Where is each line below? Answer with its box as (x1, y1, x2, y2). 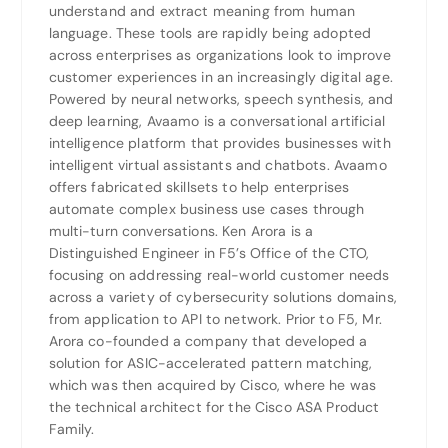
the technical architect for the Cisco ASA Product (48, 397, 380, 416)
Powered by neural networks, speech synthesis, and (48, 89, 394, 108)
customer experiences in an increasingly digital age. (48, 67, 393, 86)
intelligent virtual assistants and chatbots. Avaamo (48, 155, 387, 174)
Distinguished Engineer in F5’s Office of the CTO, (48, 243, 370, 262)
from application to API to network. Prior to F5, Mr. (48, 309, 382, 328)
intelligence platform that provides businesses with (48, 133, 391, 152)
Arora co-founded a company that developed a (48, 331, 368, 350)
